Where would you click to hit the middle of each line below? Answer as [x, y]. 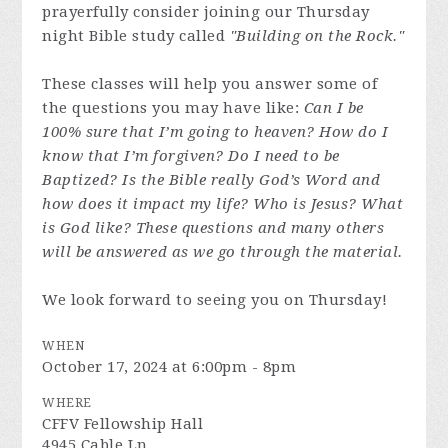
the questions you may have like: [173, 108]
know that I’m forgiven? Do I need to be [191, 156]
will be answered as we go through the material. [222, 252]
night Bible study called [136, 36]
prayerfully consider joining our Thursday [206, 12]
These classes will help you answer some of [210, 84]
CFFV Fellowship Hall [123, 424]
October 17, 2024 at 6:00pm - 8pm [169, 367]
